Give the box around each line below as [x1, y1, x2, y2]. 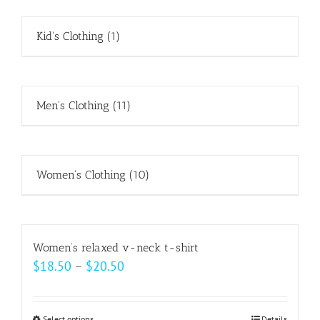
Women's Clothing [36, 168, 129, 181]
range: [124, 276, 158, 293]
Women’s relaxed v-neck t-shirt [33, 241, 199, 254]
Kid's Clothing [36, 29, 107, 43]
